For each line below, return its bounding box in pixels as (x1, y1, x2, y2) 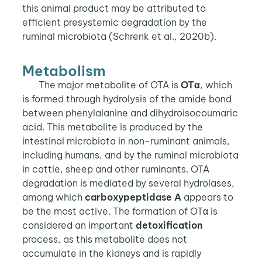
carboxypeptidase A (84, 191, 184, 203)
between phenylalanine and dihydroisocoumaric (22, 106, 238, 119)
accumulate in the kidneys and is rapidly (22, 247, 202, 259)
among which (22, 191, 85, 203)
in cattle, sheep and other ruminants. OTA (22, 163, 209, 175)
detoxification (135, 219, 202, 231)
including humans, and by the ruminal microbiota (22, 149, 239, 161)
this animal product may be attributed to (22, 2, 206, 15)
